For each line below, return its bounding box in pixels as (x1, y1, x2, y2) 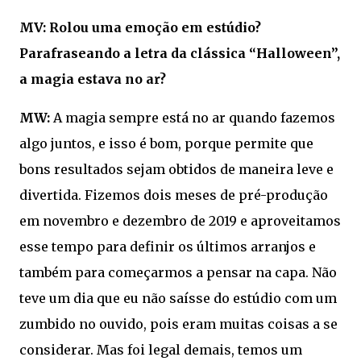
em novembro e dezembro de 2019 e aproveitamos (19, 213, 341, 230)
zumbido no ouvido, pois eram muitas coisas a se (19, 316, 338, 333)
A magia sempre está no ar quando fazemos (53, 110, 335, 127)
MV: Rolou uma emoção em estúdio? (19, 19, 261, 36)
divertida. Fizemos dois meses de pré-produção (19, 187, 328, 204)
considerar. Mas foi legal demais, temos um (19, 342, 302, 359)
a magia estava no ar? (19, 71, 169, 88)
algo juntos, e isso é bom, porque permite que (19, 135, 313, 152)
